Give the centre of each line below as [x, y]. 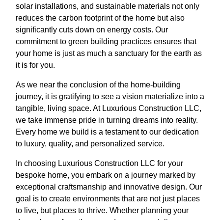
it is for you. [35, 65]
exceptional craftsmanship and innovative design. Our [109, 187]
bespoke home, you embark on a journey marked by [106, 175]
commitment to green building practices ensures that [106, 42]
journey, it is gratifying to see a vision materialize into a [110, 97]
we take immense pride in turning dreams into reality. [107, 120]
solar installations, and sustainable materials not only [108, 6]
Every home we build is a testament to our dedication [107, 132]
